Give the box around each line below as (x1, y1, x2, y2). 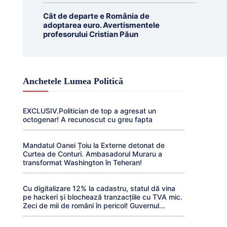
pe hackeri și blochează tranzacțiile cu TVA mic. (22, 193, 182, 201)
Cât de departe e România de (43, 11, 149, 21)
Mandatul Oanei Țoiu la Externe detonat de (22, 141, 165, 149)
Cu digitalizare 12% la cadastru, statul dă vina (22, 184, 175, 193)
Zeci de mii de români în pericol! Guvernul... (22, 201, 165, 210)
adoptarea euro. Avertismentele (43, 20, 160, 30)
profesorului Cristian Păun (43, 29, 138, 39)
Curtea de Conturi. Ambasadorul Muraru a (22, 149, 162, 158)
